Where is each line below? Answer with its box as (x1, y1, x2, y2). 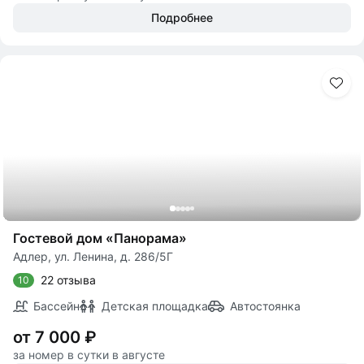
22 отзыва (41, 273, 96, 287)
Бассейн (33, 299, 80, 313)
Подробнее (151, 11, 213, 24)
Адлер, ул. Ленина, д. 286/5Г (13, 249, 173, 263)
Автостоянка (230, 299, 301, 313)
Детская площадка (102, 299, 208, 313)
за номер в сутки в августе (13, 348, 165, 362)
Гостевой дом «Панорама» (13, 230, 187, 246)
